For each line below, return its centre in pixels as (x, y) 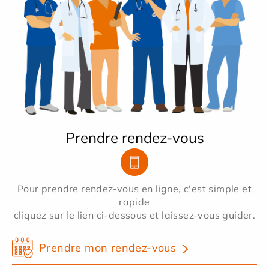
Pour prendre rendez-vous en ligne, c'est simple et (134, 188)
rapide (134, 201)
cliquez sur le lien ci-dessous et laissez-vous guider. (134, 215)
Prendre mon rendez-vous (108, 247)
